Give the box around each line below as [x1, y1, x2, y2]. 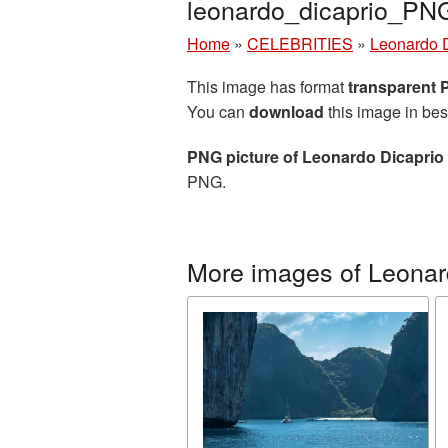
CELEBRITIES [247, 32, 353, 55]
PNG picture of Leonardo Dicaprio [187, 145, 444, 168]
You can [187, 100, 249, 123]
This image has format [187, 75, 348, 98]
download [249, 100, 324, 123]
